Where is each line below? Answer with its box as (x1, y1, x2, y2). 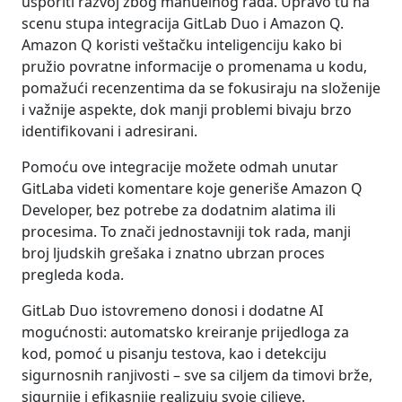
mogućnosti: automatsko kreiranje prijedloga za (22, 321, 349, 342)
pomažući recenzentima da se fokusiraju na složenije (22, 77, 380, 98)
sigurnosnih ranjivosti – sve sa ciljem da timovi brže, (22, 364, 372, 385)
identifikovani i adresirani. (22, 120, 197, 141)
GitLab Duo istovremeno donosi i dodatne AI (22, 300, 323, 320)
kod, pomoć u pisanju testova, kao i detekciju (22, 343, 327, 363)
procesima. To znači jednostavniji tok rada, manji (22, 221, 351, 241)
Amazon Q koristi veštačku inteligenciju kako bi (22, 34, 342, 55)
